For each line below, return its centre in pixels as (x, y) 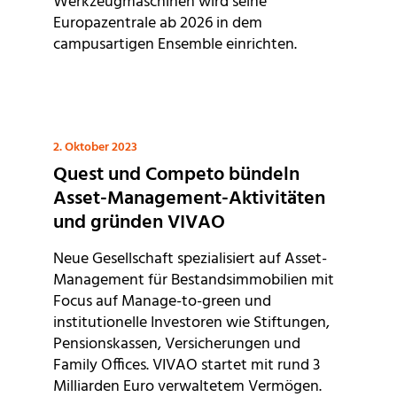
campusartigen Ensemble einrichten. (175, 45)
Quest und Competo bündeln (176, 175)
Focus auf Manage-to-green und (162, 302)
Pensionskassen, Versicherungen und (177, 345)
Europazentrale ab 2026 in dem (158, 24)
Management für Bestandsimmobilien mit (194, 281)
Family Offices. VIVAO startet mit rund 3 (187, 366)
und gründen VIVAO (139, 223)
